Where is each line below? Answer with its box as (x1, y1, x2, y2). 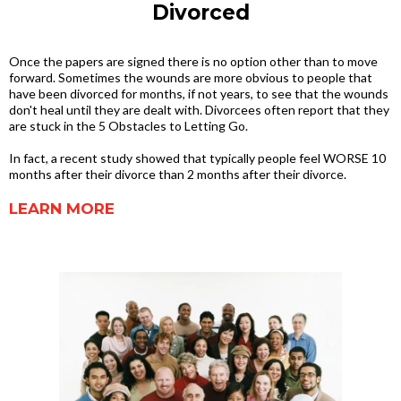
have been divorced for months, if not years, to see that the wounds (9, 86, 388, 101)
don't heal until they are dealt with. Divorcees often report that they (9, 102, 389, 117)
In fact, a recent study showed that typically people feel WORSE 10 (9, 150, 386, 166)
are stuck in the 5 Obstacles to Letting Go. (9, 118, 248, 133)
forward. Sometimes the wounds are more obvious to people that (9, 70, 372, 85)
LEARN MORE (9, 200, 115, 218)
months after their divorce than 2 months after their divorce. (9, 166, 346, 182)
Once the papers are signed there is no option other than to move (9, 54, 378, 69)
